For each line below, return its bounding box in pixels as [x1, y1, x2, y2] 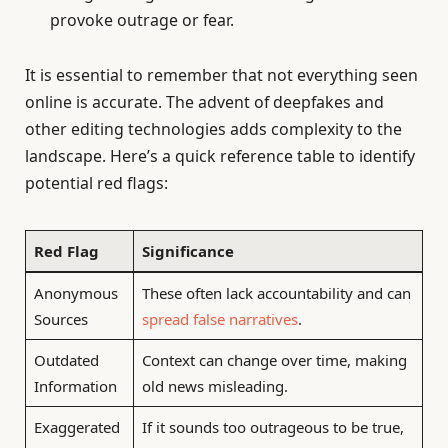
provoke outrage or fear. [50, 9, 234, 32]
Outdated [33, 349, 99, 370]
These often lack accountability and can [141, 282, 411, 303]
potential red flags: [25, 172, 168, 195]
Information [33, 375, 117, 396]
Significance [141, 240, 234, 261]
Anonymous [33, 282, 118, 303]
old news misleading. [141, 375, 288, 396]
